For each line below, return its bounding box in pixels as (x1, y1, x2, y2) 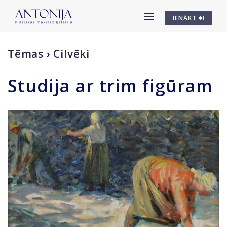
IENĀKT (173, 14, 199, 22)
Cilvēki (53, 47, 90, 61)
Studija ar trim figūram (8, 74, 213, 97)
